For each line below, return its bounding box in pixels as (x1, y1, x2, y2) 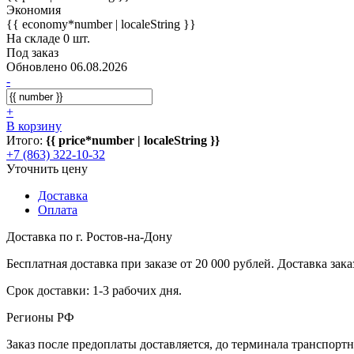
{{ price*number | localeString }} (46, 133, 220, 147)
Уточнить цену (6, 161, 88, 175)
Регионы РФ (6, 310, 74, 324)
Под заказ (6, 45, 58, 59)
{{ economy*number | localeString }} (6, 17, 196, 31)
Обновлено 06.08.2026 (6, 59, 127, 73)
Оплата (38, 202, 77, 217)
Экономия (6, 2, 61, 17)
